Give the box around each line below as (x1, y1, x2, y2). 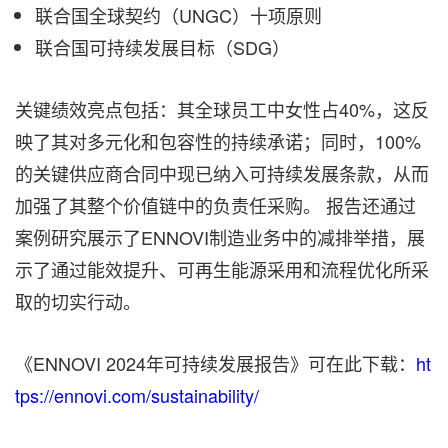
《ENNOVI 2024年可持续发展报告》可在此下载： (15, 350, 416, 376)
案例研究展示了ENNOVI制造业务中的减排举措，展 (15, 224, 425, 250)
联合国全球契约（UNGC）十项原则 (35, 2, 322, 28)
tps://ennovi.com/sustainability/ (15, 382, 259, 408)
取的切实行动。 (15, 288, 141, 314)
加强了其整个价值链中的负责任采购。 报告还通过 (15, 192, 416, 218)
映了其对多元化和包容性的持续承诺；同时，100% (15, 128, 421, 154)
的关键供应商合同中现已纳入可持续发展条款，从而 (15, 160, 429, 186)
